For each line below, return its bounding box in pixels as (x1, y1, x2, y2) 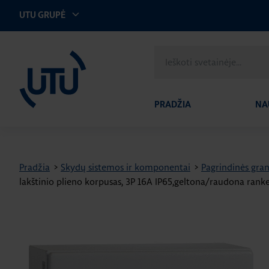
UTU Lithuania (19, 43, 57, 55)
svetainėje (154, 61, 195, 72)
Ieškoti (154, 46, 181, 58)
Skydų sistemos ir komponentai (61, 162, 190, 173)
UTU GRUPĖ (19, 11, 67, 20)
